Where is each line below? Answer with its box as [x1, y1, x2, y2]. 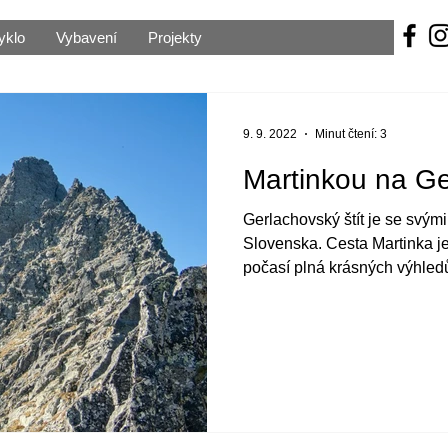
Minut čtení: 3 [315, 127, 387, 141]
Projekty [148, 29, 202, 46]
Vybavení [56, 29, 117, 46]
